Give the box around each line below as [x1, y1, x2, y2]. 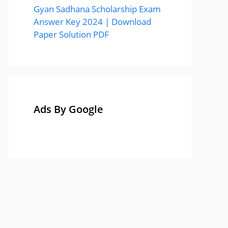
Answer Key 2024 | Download [34, 16, 151, 27]
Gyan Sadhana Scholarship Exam [34, 3, 161, 15]
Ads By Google [34, 102, 103, 116]
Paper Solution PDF [34, 28, 109, 40]
